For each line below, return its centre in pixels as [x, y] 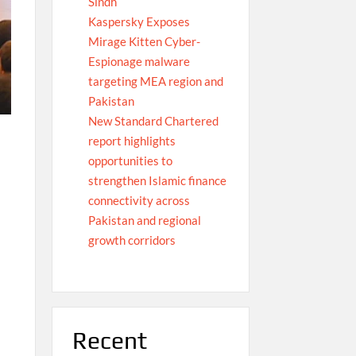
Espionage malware [139, 62]
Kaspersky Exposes [139, 22]
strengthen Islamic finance [157, 181]
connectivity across [139, 201]
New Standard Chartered [153, 121]
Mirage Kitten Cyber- [144, 42]
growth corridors [132, 240]
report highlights [132, 141]
